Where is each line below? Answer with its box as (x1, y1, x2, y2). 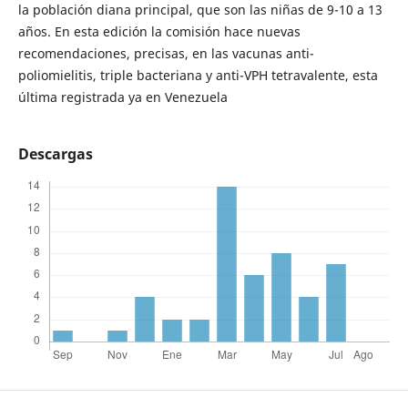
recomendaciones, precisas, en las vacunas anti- (17, 44, 314, 62)
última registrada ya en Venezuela (17, 87, 228, 106)
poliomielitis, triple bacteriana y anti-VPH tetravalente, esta (17, 66, 378, 84)
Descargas (17, 143, 93, 164)
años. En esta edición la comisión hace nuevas (17, 22, 301, 40)
